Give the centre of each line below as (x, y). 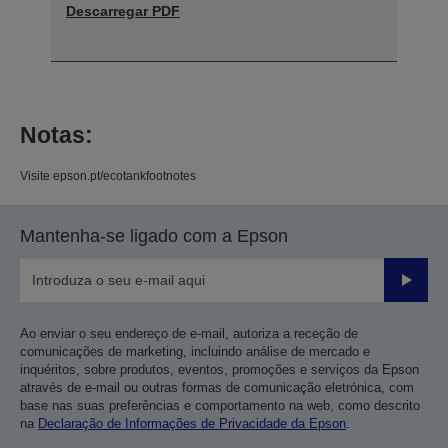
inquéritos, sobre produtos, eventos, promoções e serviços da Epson (219, 369)
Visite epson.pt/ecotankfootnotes (108, 175)
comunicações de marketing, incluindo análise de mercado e (195, 351)
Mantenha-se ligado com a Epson (154, 235)
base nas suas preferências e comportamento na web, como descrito (220, 405)
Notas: (56, 134)
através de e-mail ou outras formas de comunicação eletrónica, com (217, 387)
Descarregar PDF (123, 10)
